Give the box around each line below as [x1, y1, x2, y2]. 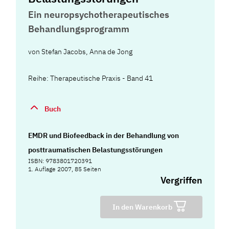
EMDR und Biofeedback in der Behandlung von [28, 130, 179, 140]
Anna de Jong [89, 47, 133, 56]
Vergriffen [161, 174, 202, 186]
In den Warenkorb [112, 202, 174, 212]
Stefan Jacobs [41, 47, 86, 56]
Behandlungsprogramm [28, 22, 130, 35]
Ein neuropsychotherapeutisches [28, 8, 170, 20]
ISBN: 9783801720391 [28, 156, 93, 165]
